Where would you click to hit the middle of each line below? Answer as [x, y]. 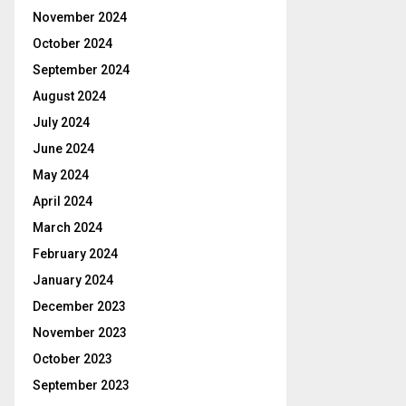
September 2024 [81, 70]
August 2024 [69, 96]
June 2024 [63, 149]
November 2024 [80, 17]
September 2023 [81, 385]
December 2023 [79, 306]
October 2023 [72, 359]
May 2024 [61, 175]
